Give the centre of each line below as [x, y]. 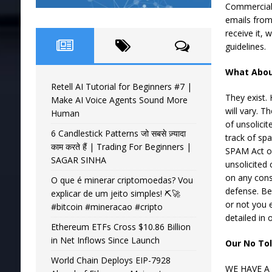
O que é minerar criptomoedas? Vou [122, 180]
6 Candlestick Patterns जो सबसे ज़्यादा [118, 134]
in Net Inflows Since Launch [105, 240]
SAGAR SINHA [78, 160]
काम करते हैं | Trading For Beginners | [121, 147]
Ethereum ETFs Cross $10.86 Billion [121, 227]
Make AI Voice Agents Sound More [119, 100]
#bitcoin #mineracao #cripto [107, 207]
